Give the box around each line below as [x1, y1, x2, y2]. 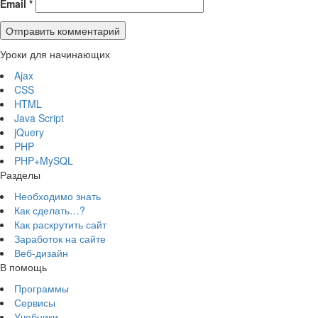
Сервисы [14, 295, 55, 309]
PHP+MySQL [14, 153, 73, 168]
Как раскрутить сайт [14, 217, 106, 231]
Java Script [14, 111, 64, 125]
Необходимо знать [14, 189, 101, 203]
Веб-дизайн [14, 246, 68, 260]
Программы [14, 281, 69, 295]
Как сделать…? [14, 203, 85, 217]
